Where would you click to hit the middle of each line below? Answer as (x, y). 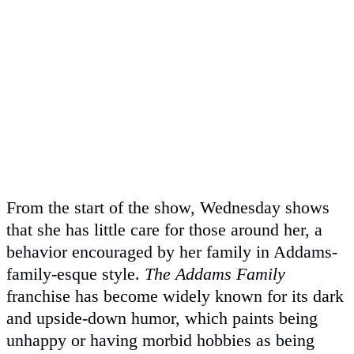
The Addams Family (215, 273)
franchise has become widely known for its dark (175, 296)
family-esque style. (75, 273)
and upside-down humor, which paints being (162, 318)
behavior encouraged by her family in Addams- (172, 251)
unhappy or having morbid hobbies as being (160, 340)
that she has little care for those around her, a (164, 229)
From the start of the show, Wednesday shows (168, 207)
